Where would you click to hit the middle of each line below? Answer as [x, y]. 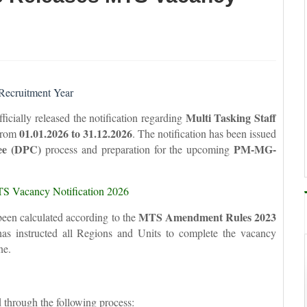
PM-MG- [255, 149]
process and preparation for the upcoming [138, 149]
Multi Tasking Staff [231, 117]
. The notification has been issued [205, 133]
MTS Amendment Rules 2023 [207, 217]
